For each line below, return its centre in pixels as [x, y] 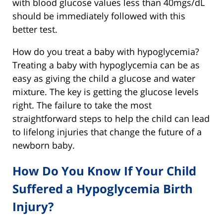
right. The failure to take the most [82, 105]
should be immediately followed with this [99, 16]
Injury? [33, 207]
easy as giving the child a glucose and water [104, 79]
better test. [35, 29]
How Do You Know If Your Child [104, 171]
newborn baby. [44, 145]
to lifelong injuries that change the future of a [107, 132]
